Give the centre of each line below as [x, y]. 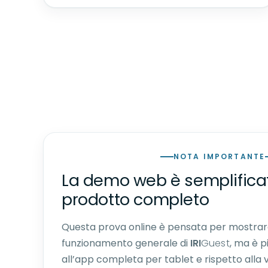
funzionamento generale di [126, 243]
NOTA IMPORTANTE [219, 156]
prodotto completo [135, 200]
